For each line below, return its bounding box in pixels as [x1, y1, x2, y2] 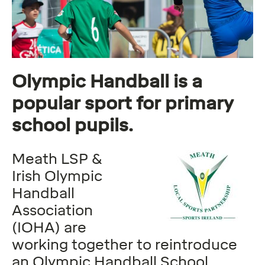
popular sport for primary [12, 92, 234, 114]
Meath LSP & [12, 150, 102, 167]
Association [12, 201, 93, 219]
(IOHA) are [12, 218, 86, 236]
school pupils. [12, 114, 133, 136]
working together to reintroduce [12, 235, 237, 253]
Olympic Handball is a [12, 70, 202, 92]
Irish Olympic [12, 167, 102, 185]
